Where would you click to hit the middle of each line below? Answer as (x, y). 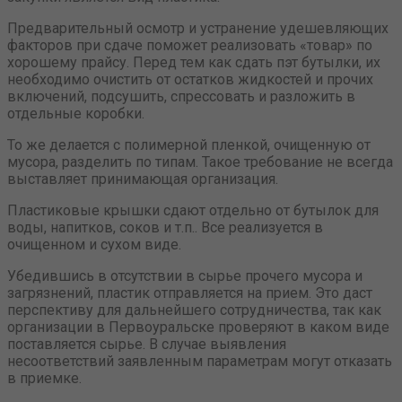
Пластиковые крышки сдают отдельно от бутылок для (193, 211)
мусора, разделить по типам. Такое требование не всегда (200, 162)
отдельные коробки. (76, 114)
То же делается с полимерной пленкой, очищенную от (189, 145)
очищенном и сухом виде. (94, 245)
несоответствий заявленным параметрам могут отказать (200, 362)
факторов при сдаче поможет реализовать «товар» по (190, 46)
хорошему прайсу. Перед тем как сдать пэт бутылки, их (194, 63)
